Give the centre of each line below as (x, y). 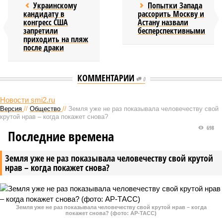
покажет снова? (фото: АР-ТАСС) (111, 213)
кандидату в (44, 14)
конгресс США (46, 22)
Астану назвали (163, 22)
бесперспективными (172, 31)
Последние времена (61, 136)
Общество (45, 109)
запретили (41, 31)
